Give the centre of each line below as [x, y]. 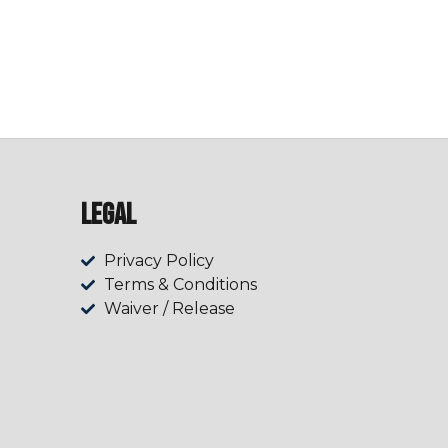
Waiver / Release [169, 309]
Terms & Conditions [180, 285]
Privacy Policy [158, 261]
